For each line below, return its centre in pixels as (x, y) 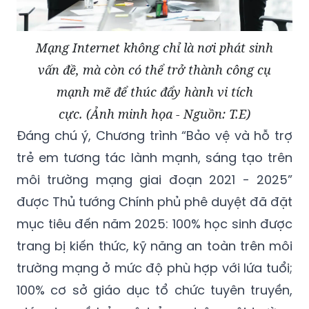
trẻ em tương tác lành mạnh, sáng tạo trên (154, 158)
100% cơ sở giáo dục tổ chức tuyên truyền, (154, 290)
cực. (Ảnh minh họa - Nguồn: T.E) (154, 114)
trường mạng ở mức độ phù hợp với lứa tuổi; (154, 268)
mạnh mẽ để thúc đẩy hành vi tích (154, 92)
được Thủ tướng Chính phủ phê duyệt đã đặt (154, 202)
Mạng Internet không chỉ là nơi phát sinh (154, 48)
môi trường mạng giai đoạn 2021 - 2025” (154, 180)
